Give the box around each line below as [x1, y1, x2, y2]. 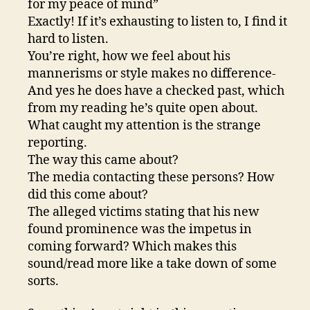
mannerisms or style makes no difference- [28, 65, 277, 82]
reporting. [28, 134, 88, 151]
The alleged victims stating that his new [28, 203, 260, 220]
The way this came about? [28, 152, 179, 168]
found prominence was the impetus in [28, 221, 253, 237]
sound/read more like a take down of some [28, 255, 277, 272]
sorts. [28, 273, 60, 289]
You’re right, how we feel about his [28, 48, 231, 64]
